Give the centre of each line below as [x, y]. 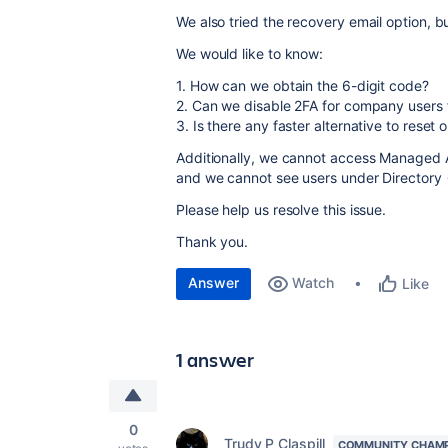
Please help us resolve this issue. [281, 209]
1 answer [215, 359]
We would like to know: [250, 53]
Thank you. [212, 241]
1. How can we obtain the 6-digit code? [302, 85]
